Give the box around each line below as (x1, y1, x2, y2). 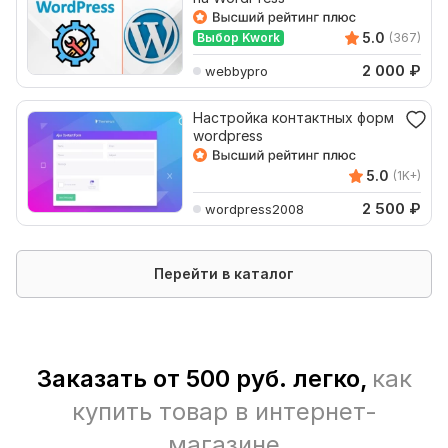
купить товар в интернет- (71, 397, 377, 426)
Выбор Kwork (197, 30, 280, 45)
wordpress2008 (205, 200, 304, 217)
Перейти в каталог (154, 265, 294, 282)
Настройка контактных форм (193, 109, 394, 126)
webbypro (205, 62, 268, 79)
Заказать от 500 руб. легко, (36, 364, 368, 393)
